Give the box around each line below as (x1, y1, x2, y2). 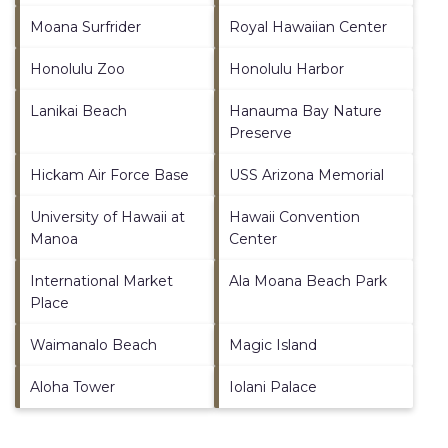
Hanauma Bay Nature (229, 101, 382, 120)
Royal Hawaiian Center (229, 17, 387, 36)
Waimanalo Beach (30, 335, 157, 354)
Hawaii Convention (229, 207, 360, 226)
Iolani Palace (229, 377, 317, 396)
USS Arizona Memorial (229, 165, 384, 184)
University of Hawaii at (30, 207, 185, 226)
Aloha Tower (30, 377, 115, 396)
